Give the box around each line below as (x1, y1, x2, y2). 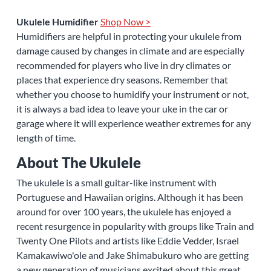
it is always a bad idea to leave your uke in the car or (16, 103, 228, 115)
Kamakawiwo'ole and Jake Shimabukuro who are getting (16, 249, 249, 261)
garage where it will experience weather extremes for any (16, 117, 251, 129)
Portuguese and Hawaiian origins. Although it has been (16, 191, 243, 203)
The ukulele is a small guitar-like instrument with (16, 177, 217, 189)
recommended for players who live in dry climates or (16, 59, 231, 71)
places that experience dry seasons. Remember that (16, 74, 228, 86)
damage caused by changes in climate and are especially (16, 45, 244, 57)
